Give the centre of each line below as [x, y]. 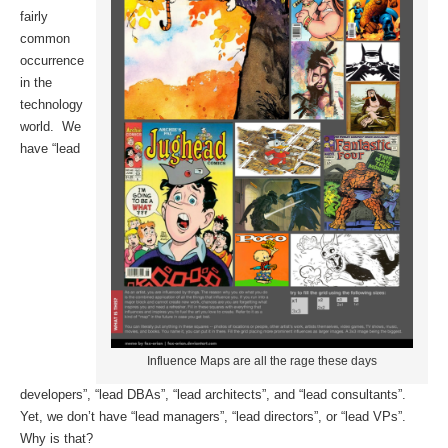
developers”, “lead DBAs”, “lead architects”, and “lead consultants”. [215, 394]
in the [36, 82]
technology [51, 104]
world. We [50, 126]
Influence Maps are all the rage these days [262, 360]
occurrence [52, 60]
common [45, 38]
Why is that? [56, 438]
